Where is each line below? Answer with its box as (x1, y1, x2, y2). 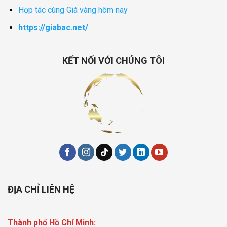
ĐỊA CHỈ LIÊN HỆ (8, 184, 74, 195)
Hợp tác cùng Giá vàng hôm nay (18, 5, 128, 15)
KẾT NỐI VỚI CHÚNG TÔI (62, 55, 165, 66)
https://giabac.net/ (18, 22, 88, 32)
